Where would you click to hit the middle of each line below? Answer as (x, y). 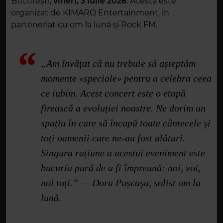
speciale (100, 78)
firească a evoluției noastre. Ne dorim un (123, 108)
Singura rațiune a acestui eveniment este (123, 153)
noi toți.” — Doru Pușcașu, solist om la (121, 183)
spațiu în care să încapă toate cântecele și (126, 123)
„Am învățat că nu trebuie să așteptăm (118, 63)
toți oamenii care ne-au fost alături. (113, 138)
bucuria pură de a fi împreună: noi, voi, (121, 168)
